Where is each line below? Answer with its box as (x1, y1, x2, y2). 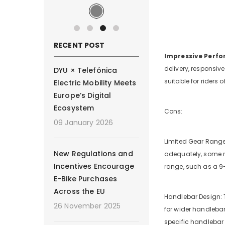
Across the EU (54, 186, 105, 196)
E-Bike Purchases (54, 173, 118, 184)
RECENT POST (54, 40, 105, 50)
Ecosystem (54, 102, 94, 113)
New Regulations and (54, 148, 133, 159)
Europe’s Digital (54, 90, 111, 100)
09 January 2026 (54, 117, 114, 128)
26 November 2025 (54, 200, 121, 211)
